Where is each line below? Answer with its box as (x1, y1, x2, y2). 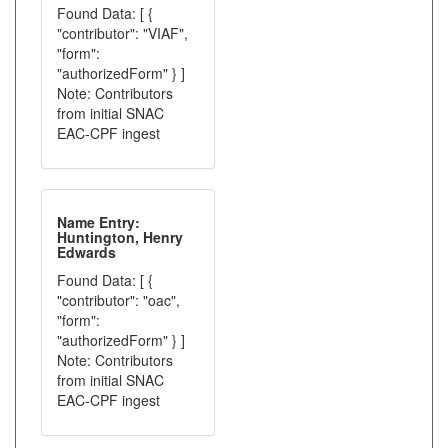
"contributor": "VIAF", (57, 23, 188, 43)
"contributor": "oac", (57, 290, 180, 310)
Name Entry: (57, 212, 140, 232)
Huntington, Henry (57, 227, 183, 247)
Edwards (57, 242, 116, 262)
